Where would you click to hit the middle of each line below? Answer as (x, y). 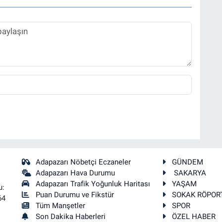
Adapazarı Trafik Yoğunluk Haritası (93, 184)
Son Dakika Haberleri (71, 216)
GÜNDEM (187, 162)
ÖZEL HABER (194, 216)
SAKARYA (189, 173)
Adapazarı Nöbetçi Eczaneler (83, 162)
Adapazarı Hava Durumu (76, 173)
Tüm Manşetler (61, 205)
